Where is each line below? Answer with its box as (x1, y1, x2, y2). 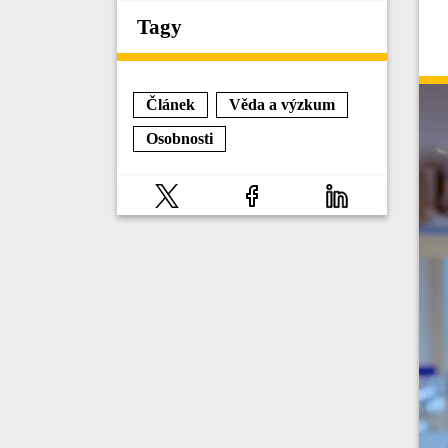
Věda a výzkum (229, 96, 335, 113)
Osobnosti (146, 130, 213, 147)
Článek (146, 96, 195, 113)
